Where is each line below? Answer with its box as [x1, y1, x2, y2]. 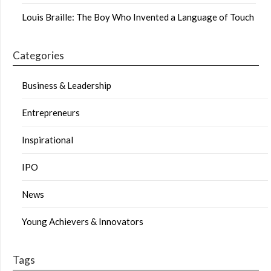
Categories [13, 49, 64, 62]
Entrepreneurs [22, 107, 80, 119]
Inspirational [22, 134, 73, 146]
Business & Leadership [22, 80, 111, 91]
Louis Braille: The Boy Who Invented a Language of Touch [22, 11, 254, 23]
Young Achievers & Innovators [22, 216, 143, 227]
